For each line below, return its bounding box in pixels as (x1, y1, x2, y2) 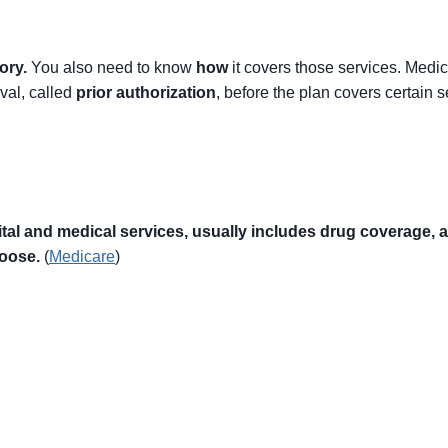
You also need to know (27, 59, 196, 76)
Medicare (49, 248, 115, 265)
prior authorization (76, 84, 216, 101)
